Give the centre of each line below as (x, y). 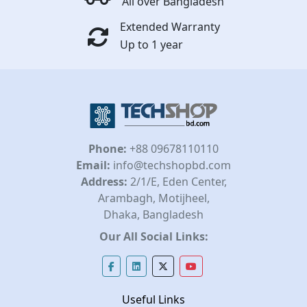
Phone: (108, 149)
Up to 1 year (151, 45)
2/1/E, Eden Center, (177, 182)
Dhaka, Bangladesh (153, 215)
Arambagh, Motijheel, (153, 198)
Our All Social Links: (153, 237)
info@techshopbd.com (171, 165)
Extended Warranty (170, 27)
